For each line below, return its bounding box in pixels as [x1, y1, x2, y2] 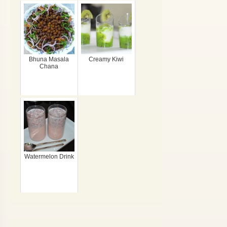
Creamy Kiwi [89, 56, 124, 63]
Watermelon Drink [24, 153, 74, 160]
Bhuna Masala [29, 56, 69, 63]
